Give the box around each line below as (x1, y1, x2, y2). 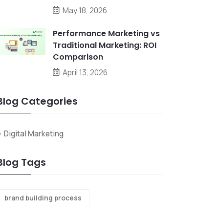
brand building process (4, 193, 82, 202)
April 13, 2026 (63, 67, 108, 78)
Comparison (53, 51, 103, 63)
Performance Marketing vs (53, 28, 160, 39)
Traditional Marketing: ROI (53, 40, 156, 51)
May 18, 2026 (63, 5, 107, 16)
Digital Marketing (4, 128, 64, 139)
